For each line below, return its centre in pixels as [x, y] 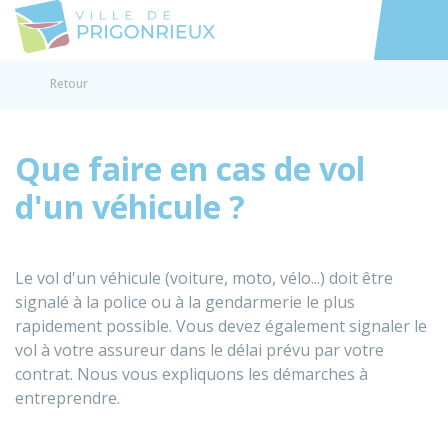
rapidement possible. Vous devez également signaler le [221, 326]
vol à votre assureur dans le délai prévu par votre [199, 350]
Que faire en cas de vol [190, 168]
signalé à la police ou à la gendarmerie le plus [185, 302]
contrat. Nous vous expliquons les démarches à [191, 374]
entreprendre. [67, 398]
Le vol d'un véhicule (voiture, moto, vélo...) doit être [204, 278]
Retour [69, 83]
